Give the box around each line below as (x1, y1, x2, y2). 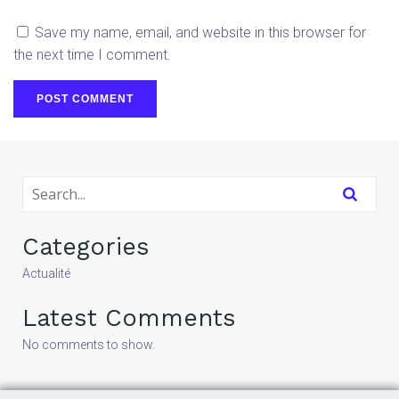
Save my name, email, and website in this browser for (35, 23, 366, 41)
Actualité (22, 265, 70, 281)
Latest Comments (22, 303, 236, 332)
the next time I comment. (13, 45, 171, 63)
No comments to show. (22, 337, 155, 352)
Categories (22, 232, 150, 261)
